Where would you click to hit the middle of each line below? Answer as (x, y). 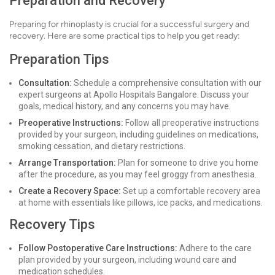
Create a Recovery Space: (70, 191)
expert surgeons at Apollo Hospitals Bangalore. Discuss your (134, 95)
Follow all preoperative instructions (191, 123)
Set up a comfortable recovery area (191, 191)
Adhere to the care (215, 248)
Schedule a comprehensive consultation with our (167, 83)
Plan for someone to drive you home (187, 163)
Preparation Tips (59, 59)
